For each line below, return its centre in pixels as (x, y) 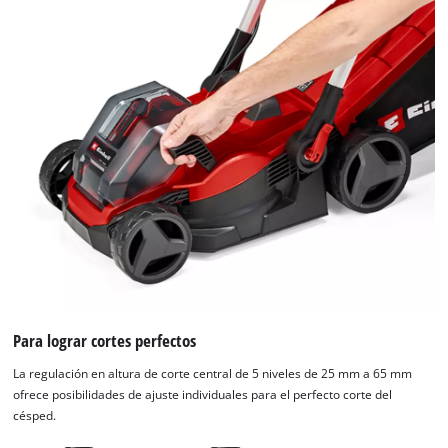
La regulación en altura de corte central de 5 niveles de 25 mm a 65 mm (213, 374)
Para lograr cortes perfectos (105, 340)
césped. (35, 416)
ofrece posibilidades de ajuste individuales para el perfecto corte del (203, 395)
